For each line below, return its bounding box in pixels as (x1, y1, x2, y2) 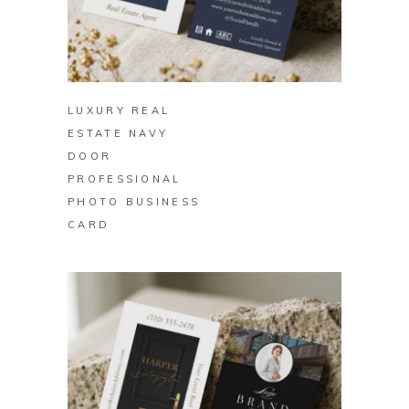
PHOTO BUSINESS (68, 195, 201, 209)
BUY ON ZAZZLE (145, 54, 264, 68)
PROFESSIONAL (68, 173, 182, 186)
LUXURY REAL (68, 104, 171, 118)
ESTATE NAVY (68, 127, 169, 141)
